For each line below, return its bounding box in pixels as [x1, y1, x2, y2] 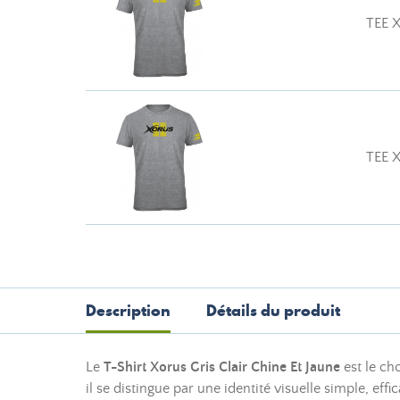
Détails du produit [206, 299, 340, 321]
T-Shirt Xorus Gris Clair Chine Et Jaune [104, 359, 340, 375]
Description [86, 299, 171, 321]
